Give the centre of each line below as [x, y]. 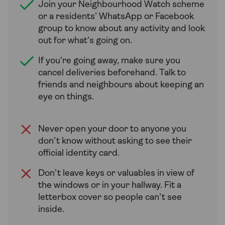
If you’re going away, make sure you [109, 61]
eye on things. [66, 97]
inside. [51, 210]
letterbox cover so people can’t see [110, 198]
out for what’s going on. [85, 41]
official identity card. [79, 154]
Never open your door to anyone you [112, 130]
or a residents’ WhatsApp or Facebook [116, 17]
